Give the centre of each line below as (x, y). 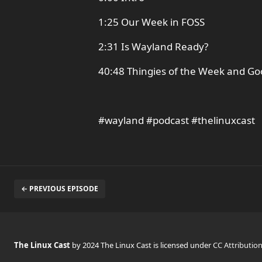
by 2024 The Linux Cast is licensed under (142, 245)
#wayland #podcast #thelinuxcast (177, 120)
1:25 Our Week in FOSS (151, 22)
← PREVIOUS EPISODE (60, 189)
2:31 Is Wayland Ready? (153, 46)
